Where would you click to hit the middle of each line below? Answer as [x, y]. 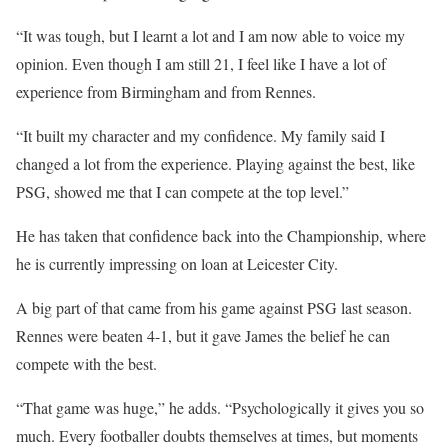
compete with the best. [86, 363]
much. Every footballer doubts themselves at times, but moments [217, 435]
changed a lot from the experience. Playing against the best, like [215, 163]
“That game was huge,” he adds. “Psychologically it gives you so [220, 407]
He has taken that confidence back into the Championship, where [221, 235]
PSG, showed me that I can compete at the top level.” [182, 191]
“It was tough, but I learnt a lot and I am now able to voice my [210, 35]
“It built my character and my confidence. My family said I [200, 135]
